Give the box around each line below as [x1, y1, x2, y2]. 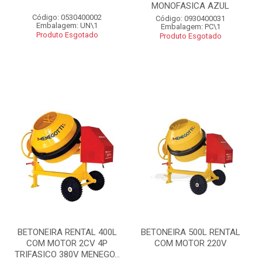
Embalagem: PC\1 [160, 22, 220, 31]
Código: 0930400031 [156, 14, 225, 23]
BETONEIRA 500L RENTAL [140, 227, 240, 237]
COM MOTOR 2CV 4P [26, 238, 108, 249]
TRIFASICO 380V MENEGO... [14, 249, 120, 260]
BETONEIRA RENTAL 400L [17, 227, 117, 237]
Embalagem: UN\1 [36, 21, 98, 30]
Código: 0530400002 [32, 13, 102, 22]
